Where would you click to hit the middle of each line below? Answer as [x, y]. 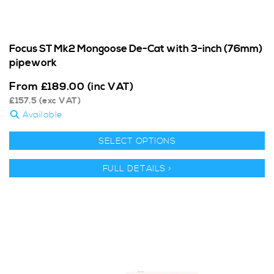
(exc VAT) [59, 101]
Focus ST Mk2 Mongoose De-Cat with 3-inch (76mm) [136, 49]
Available [41, 115]
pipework [33, 63]
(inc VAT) [110, 87]
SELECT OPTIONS [137, 142]
